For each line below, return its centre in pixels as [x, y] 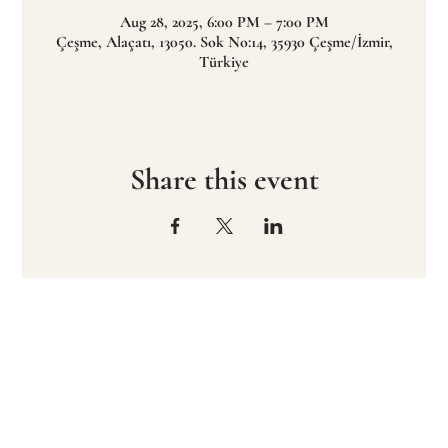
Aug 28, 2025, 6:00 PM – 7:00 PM [224, 22]
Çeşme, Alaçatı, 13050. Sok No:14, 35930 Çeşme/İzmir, [224, 42]
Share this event [224, 180]
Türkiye [224, 62]
